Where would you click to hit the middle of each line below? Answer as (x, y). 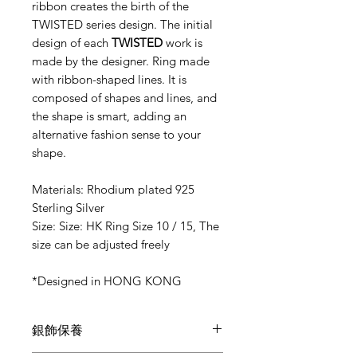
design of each (72, 42)
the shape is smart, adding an (109, 116)
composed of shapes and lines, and (124, 97)
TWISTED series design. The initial (122, 24)
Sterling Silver (68, 207)
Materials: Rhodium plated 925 (113, 189)
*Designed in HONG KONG (107, 280)
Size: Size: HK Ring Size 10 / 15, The (126, 226)
